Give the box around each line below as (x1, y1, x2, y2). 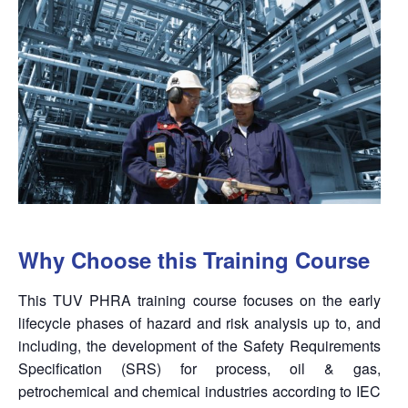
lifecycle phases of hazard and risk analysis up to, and (18, 312, 382, 334)
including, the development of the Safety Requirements (18, 335, 382, 357)
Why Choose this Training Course (18, 244, 370, 276)
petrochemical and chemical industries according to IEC (18, 381, 382, 403)
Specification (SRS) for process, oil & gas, (18, 358, 382, 380)
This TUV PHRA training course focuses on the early (18, 290, 382, 311)
